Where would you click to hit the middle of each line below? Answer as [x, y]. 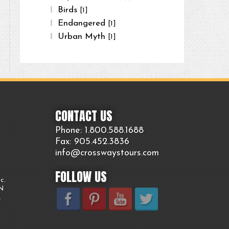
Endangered [83, 23]
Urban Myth [83, 36]
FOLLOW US [81, 177]
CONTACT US [84, 116]
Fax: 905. [74, 142]
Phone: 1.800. [82, 131]
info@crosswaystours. [99, 153]
